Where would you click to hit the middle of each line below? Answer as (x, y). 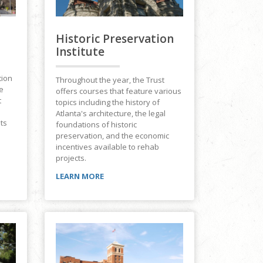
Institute (80, 52)
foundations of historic (96, 125)
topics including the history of (108, 102)
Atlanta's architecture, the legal (111, 114)
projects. (71, 158)
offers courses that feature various (119, 91)
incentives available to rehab (107, 147)
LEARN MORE (80, 176)
